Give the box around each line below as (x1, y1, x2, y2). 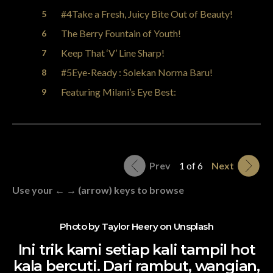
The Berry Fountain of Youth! (61, 27, 181, 39)
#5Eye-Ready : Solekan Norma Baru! (61, 66, 213, 78)
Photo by (59, 220, 102, 232)
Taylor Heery (101, 220, 158, 232)
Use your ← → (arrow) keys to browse (12, 183, 184, 196)
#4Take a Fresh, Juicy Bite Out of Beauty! (61, 7, 233, 19)
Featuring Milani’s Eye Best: (61, 85, 176, 97)
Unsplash (173, 220, 214, 232)
